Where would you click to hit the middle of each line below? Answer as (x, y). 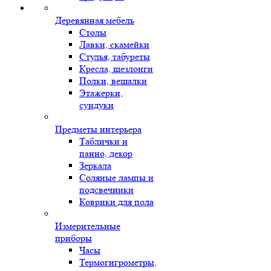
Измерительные (88, 226)
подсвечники (106, 190)
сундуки (96, 105)
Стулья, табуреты (115, 57)
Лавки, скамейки (114, 44)
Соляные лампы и (116, 178)
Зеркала (95, 165)
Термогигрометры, (118, 262)
